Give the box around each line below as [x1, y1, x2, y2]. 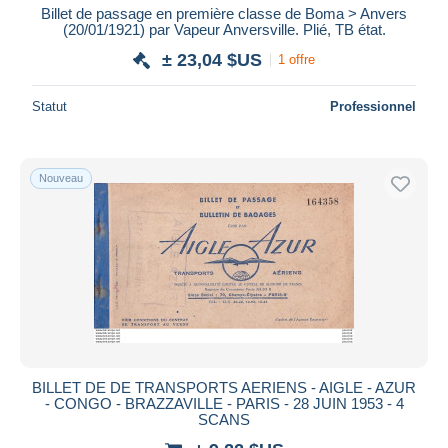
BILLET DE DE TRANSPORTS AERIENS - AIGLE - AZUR [32, 378, 416, 396]
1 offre [278, 52, 315, 68]
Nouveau [39, 171, 83, 184]
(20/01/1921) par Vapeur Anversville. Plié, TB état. [62, 20, 386, 38]
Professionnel [330, 98, 416, 114]
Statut [32, 98, 67, 114]
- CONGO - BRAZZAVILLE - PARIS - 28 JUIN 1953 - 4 [44, 394, 404, 412]
